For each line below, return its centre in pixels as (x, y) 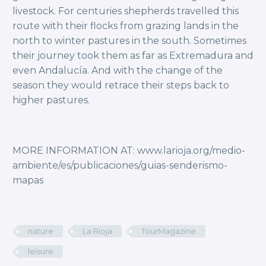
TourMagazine (169, 231)
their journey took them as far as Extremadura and (133, 56)
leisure (41, 251)
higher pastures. (51, 100)
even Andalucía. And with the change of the (118, 71)
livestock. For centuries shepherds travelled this (126, 11)
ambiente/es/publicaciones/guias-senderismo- (120, 166)
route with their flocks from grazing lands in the (126, 26)
